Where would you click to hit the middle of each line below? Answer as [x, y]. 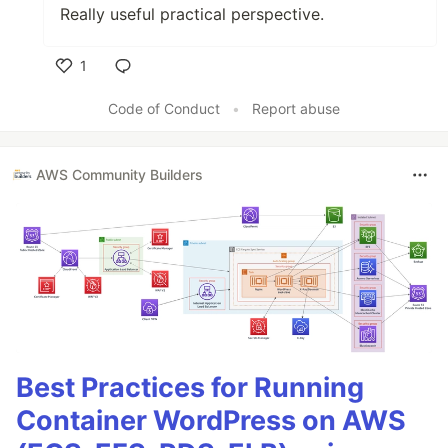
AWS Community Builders [119, 175]
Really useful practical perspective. [192, 13]
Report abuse [296, 108]
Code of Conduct [164, 108]
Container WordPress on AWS [211, 420]
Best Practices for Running [190, 387]
